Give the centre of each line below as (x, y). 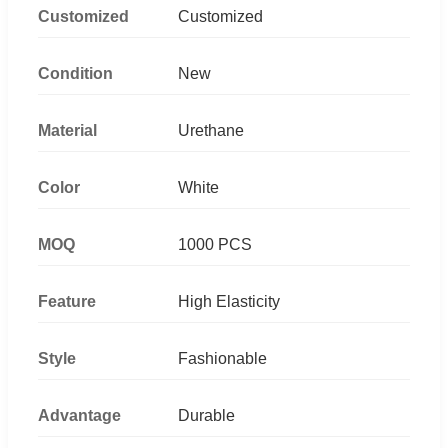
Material (67, 130)
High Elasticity (229, 301)
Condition (75, 73)
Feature (67, 301)
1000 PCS (215, 244)
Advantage (79, 415)
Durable (206, 415)
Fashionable (222, 358)
